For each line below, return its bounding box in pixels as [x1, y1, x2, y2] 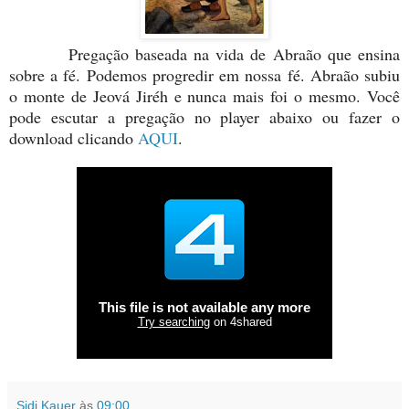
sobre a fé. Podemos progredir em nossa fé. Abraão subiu [9, 63, 400, 86]
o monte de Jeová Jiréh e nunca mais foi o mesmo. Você [9, 84, 400, 107]
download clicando [9, 126, 138, 149]
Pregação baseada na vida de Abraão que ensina [9, 42, 400, 65]
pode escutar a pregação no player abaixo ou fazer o [9, 105, 400, 128]
